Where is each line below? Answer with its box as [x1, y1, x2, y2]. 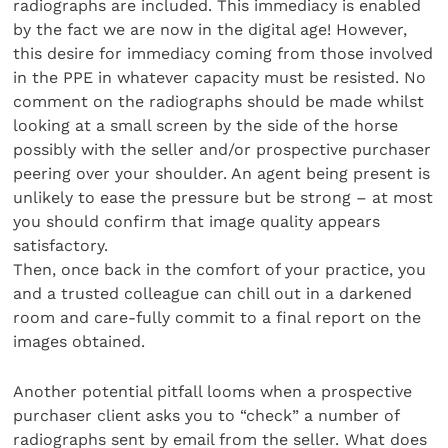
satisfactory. [13, 235, 109, 255]
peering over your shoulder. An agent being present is [13, 163, 431, 183]
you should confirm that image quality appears [13, 211, 381, 231]
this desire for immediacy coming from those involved [13, 43, 434, 63]
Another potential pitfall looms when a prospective [13, 382, 413, 402]
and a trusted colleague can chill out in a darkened [13, 283, 413, 303]
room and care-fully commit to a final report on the [13, 307, 422, 327]
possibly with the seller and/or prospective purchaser [13, 139, 432, 159]
